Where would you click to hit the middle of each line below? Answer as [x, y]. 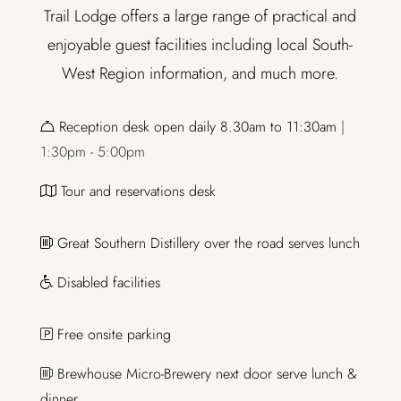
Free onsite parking [111, 335]
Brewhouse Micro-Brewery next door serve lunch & [205, 374]
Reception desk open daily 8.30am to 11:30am [195, 127]
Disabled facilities [106, 283]
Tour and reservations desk [136, 192]
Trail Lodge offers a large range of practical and [200, 17]
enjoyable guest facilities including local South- [200, 45]
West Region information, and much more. [200, 74]
